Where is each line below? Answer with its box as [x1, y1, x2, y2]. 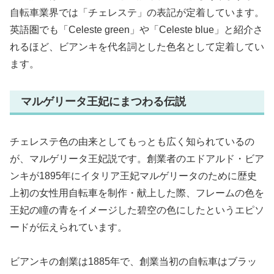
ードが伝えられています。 [10, 221, 127, 232]
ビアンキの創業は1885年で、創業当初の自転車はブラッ [10, 256, 257, 267]
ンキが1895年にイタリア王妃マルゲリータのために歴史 [10, 170, 257, 181]
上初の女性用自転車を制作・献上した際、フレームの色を [10, 187, 264, 198]
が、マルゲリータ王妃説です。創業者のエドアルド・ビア [10, 153, 264, 164]
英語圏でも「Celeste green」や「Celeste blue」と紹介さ [10, 24, 263, 35]
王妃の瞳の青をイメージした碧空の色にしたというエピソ [10, 204, 264, 215]
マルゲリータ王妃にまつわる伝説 [21, 95, 186, 108]
